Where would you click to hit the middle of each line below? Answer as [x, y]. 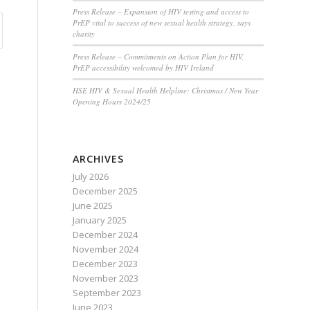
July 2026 [91, 176]
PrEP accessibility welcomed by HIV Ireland [144, 67]
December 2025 [106, 191]
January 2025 [100, 220]
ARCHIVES [99, 159]
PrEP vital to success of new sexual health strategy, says [162, 22]
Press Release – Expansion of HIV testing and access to [161, 11]
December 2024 [106, 235]
